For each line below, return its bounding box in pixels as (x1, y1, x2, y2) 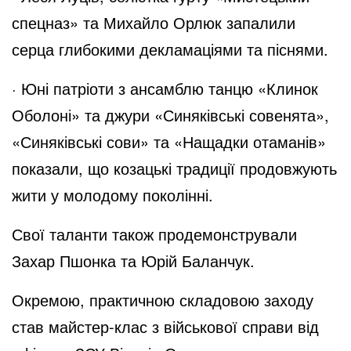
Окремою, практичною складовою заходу (12, 288, 313, 311)
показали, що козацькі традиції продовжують (12, 156, 337, 179)
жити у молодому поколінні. (12, 183, 213, 206)
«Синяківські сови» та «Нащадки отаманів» (12, 129, 326, 153)
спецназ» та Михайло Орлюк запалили (12, 10, 295, 34)
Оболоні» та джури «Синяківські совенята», (12, 103, 329, 126)
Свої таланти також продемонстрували (12, 222, 297, 245)
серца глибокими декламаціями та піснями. (12, 37, 328, 60)
